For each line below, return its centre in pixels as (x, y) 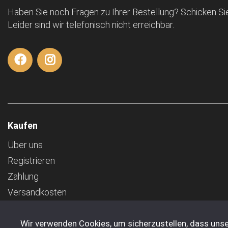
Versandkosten (37, 192)
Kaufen (23, 126)
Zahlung (23, 177)
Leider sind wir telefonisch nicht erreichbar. (91, 25)
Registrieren (31, 161)
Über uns (25, 145)
